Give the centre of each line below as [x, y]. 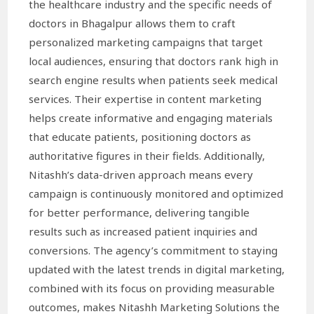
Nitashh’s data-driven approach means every [141, 174]
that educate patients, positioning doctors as [140, 136]
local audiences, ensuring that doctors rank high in [154, 61]
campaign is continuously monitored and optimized [156, 193]
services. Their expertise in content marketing [145, 98]
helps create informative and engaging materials [151, 117]
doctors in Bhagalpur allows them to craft [132, 23]
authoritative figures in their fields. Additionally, [147, 155]
